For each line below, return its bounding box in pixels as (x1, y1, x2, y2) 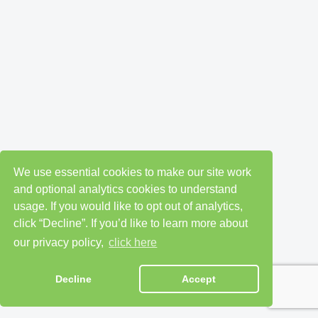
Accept (182, 273, 216, 285)
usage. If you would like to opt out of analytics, (13, 199, 243, 212)
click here (109, 236, 158, 249)
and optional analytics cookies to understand (13, 182, 238, 195)
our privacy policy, (13, 236, 107, 249)
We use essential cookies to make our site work (13, 165, 252, 178)
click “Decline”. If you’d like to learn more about (13, 216, 248, 229)
